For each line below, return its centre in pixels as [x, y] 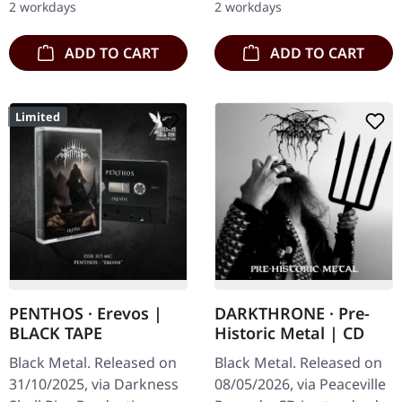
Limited [38, 116]
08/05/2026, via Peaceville [300, 384]
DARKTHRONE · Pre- [292, 313]
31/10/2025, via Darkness [94, 384]
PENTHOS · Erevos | [86, 313]
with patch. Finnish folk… [93, 16]
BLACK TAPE [56, 332]
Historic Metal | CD [289, 332]
